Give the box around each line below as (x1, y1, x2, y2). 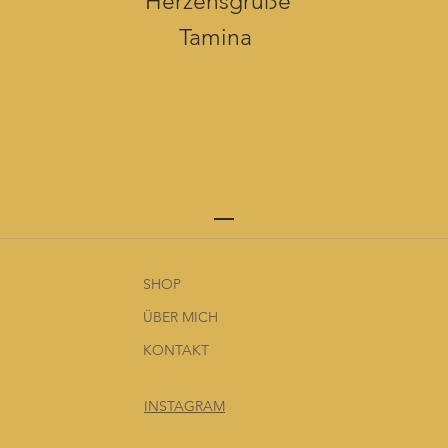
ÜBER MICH (143, 308, 218, 327)
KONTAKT (143, 341, 209, 360)
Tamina (178, 24, 258, 52)
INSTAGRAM (144, 397, 225, 416)
